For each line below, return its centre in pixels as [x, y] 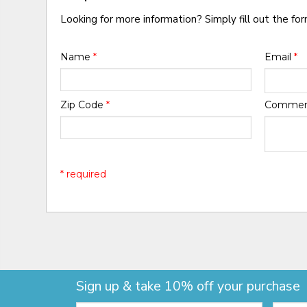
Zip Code [84, 105]
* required [84, 174]
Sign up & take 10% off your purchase [188, 286]
